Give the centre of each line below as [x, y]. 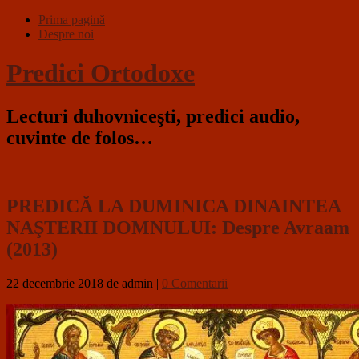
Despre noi [66, 34]
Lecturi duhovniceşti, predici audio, [153, 116]
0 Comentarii [195, 283]
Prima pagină [72, 20]
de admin [130, 283]
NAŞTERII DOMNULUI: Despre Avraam [178, 227]
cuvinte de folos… [80, 137]
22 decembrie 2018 [55, 283]
